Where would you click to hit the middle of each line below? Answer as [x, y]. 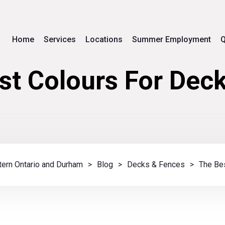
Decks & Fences [156, 164]
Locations [104, 39]
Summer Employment [172, 39]
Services [60, 39]
